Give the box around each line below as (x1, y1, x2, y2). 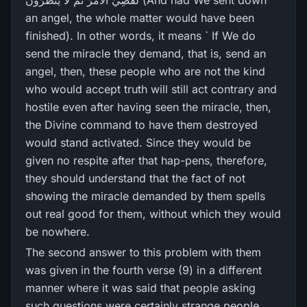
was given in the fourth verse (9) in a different (25, 263, 262, 277)
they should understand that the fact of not (25, 171, 245, 185)
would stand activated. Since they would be (25, 136, 251, 149)
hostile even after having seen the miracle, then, (25, 100, 271, 114)
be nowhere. (25, 225, 90, 238)
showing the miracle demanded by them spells (25, 189, 265, 203)
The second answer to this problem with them (25, 245, 261, 259)
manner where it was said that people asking (25, 281, 256, 295)
